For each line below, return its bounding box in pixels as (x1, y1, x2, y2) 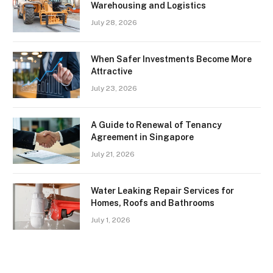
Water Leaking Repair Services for (91, 186, 234, 196)
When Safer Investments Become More (91, 54, 252, 64)
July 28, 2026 (91, 18, 137, 27)
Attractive (91, 66, 132, 76)
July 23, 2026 (91, 84, 137, 93)
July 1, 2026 (91, 216, 130, 224)
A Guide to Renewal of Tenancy (91, 120, 222, 130)
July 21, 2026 (91, 150, 135, 158)
